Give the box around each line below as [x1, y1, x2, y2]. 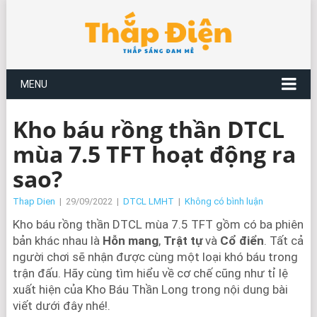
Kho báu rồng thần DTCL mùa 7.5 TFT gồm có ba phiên [12, 217, 304, 231]
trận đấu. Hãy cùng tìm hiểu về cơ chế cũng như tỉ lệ [12, 266, 288, 280]
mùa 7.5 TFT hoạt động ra [12, 139, 296, 169]
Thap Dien [12, 196, 55, 207]
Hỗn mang [102, 234, 158, 248]
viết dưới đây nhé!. [12, 299, 110, 313]
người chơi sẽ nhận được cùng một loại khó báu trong [12, 250, 298, 264]
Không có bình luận [184, 196, 263, 207]
